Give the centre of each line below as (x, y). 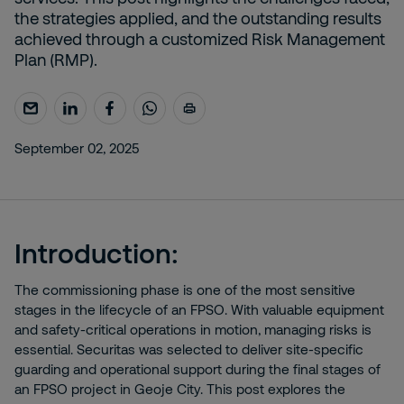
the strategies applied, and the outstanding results (198, 18)
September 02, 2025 (77, 148)
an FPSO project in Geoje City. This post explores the (180, 389)
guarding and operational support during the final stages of (197, 369)
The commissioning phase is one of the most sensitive (185, 289)
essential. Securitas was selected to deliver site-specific (189, 349)
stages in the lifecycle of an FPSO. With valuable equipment (199, 309)
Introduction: (96, 252)
